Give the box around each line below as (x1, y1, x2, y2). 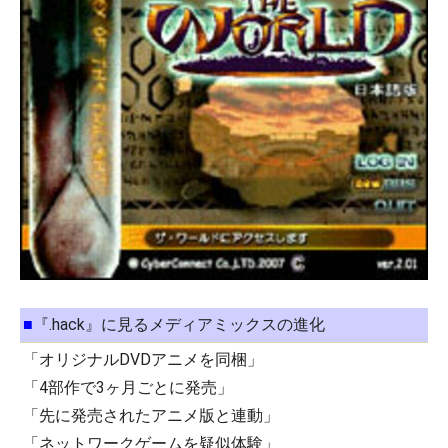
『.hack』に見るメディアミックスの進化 (33, 315, 325, 335)
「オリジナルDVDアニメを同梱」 (23, 350, 263, 370)
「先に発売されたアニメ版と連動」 (23, 406, 279, 426)
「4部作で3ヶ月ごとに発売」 (23, 378, 233, 398)
